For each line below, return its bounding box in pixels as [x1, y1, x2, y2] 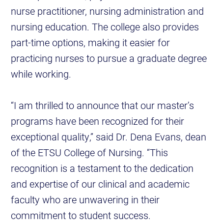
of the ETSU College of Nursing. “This [11, 146, 168, 159]
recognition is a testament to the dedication [11, 162, 194, 175]
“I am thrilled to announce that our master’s [11, 99, 194, 112]
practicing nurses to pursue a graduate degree [11, 52, 207, 65]
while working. [11, 67, 72, 81]
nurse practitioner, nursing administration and [11, 4, 204, 18]
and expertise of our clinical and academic [11, 177, 190, 191]
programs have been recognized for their [11, 114, 185, 128]
